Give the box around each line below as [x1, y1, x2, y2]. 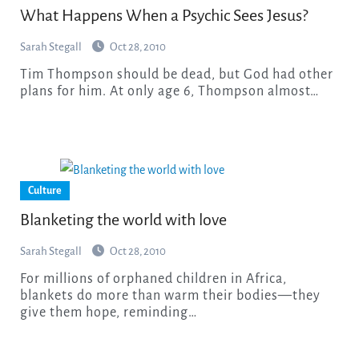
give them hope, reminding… [19, 305, 197, 320]
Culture [27, 184, 62, 196]
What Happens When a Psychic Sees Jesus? [19, 6, 308, 24]
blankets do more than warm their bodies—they [19, 288, 321, 303]
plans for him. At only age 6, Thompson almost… [19, 83, 319, 99]
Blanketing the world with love [19, 210, 227, 228]
